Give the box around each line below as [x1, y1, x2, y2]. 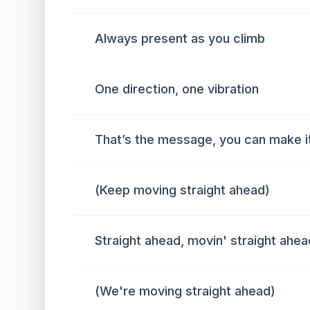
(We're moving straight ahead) [95, 284, 275, 298]
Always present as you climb [95, 31, 265, 46]
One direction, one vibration [95, 82, 259, 96]
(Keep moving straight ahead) [95, 183, 270, 197]
